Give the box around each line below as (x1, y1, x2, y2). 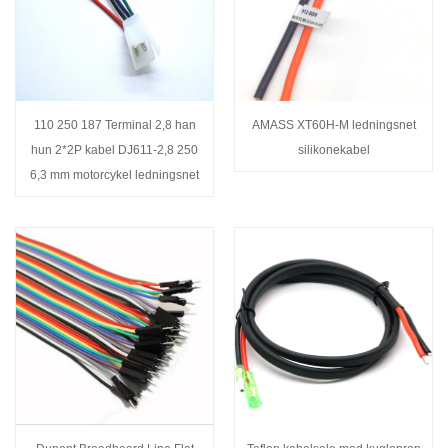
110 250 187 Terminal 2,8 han (33, 117, 196, 132)
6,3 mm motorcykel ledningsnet (30, 167, 199, 182)
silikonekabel (297, 142, 370, 157)
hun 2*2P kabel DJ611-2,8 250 (31, 142, 198, 157)
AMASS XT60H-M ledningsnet (251, 117, 416, 132)
